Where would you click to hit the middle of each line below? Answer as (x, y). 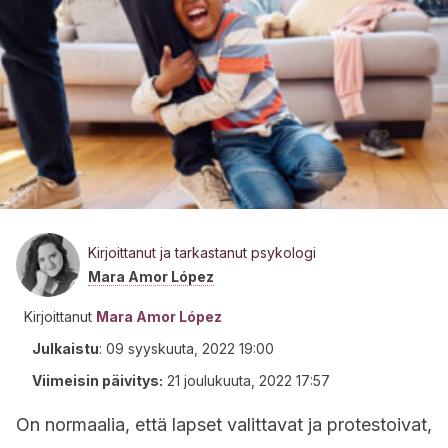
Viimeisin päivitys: (97, 380)
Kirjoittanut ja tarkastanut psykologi (202, 252)
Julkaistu (65, 348)
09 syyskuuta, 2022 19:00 (190, 348)
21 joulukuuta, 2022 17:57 (248, 380)
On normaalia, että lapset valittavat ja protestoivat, (224, 424)
